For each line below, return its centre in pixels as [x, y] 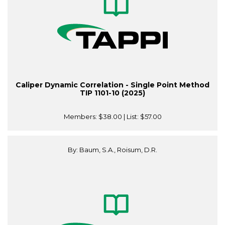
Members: [81, 117]
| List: [131, 117]
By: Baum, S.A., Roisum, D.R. [113, 150]
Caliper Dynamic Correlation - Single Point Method [113, 85]
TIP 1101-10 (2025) [113, 93]
